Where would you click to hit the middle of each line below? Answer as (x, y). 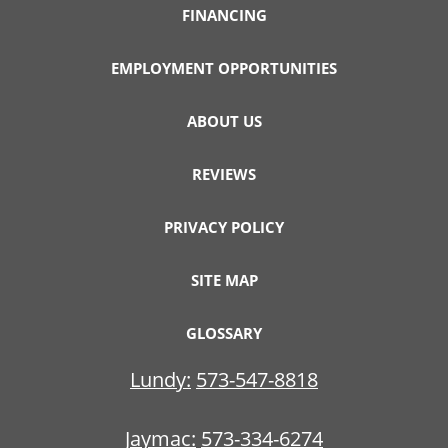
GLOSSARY (224, 333)
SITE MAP (224, 280)
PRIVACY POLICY (224, 227)
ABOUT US (224, 121)
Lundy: (160, 380)
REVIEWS (224, 174)
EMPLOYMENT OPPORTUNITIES (224, 68)
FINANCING (224, 15)
